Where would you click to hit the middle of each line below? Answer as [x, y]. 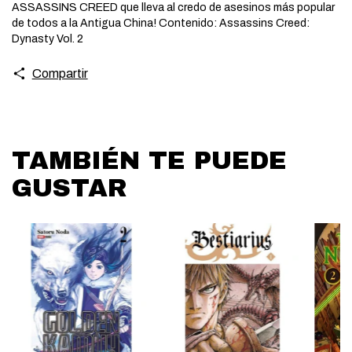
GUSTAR [70, 188]
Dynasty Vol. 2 [48, 39]
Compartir [60, 73]
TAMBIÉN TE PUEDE [149, 160]
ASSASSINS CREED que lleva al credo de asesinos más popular [173, 8]
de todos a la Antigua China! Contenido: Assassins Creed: [161, 24]
